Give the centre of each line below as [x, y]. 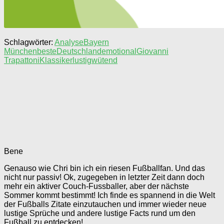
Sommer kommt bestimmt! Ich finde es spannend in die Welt [109, 195]
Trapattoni [22, 60]
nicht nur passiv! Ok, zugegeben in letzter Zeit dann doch [104, 177]
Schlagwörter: [28, 42]
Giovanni [152, 51]
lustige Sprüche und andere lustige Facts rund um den [100, 213]
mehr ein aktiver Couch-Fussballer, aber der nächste [96, 186]
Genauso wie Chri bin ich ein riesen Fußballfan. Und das [104, 168]
